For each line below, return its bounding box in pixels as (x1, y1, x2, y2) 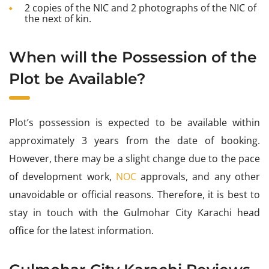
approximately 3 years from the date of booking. (9, 133, 260, 147)
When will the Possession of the (9, 47, 257, 66)
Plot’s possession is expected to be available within (9, 115, 260, 129)
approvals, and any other (136, 169, 261, 183)
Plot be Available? (9, 69, 146, 88)
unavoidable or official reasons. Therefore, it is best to (9, 187, 260, 201)
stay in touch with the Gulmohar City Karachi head (9, 205, 260, 219)
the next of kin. (25, 11, 91, 25)
